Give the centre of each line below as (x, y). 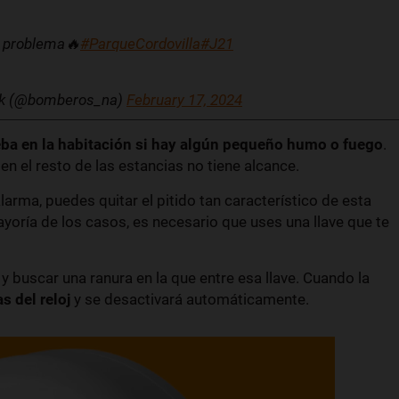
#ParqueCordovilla (140, 43)
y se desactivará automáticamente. (190, 299)
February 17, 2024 (184, 99)
